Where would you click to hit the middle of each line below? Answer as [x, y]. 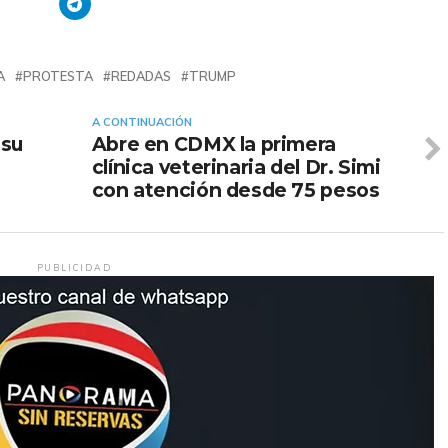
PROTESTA [58, 75]
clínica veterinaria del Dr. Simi [236, 166]
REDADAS [141, 75]
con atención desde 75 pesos [235, 189]
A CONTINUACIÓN [141, 121]
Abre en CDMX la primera [213, 143]
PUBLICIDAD [74, 267]
